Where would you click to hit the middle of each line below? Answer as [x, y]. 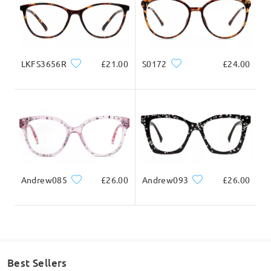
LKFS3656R [44, 63]
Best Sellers [37, 263]
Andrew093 [165, 180]
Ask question [141, 42]
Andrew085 [44, 179]
